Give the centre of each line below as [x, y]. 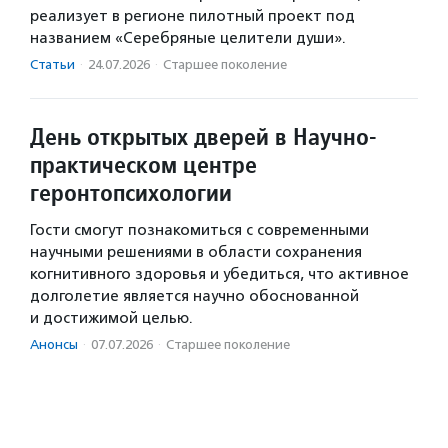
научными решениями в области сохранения [196, 251]
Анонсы [54, 344]
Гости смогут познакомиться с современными [199, 229]
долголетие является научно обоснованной [194, 295]
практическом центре [143, 164]
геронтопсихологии [131, 192]
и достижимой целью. [111, 317]
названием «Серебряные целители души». [188, 37]
